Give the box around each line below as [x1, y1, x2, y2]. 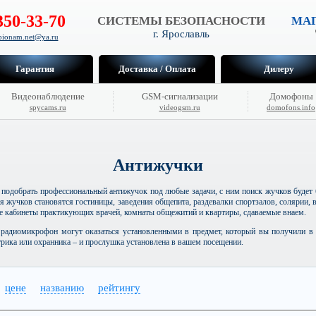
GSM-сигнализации [141, 91, 218, 102]
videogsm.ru [159, 103, 200, 111]
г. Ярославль [153, 28, 209, 39]
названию [40, 282, 84, 294]
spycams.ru [29, 103, 66, 111]
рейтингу [98, 282, 140, 294]
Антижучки [113, 156, 203, 175]
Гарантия [16, 63, 54, 74]
